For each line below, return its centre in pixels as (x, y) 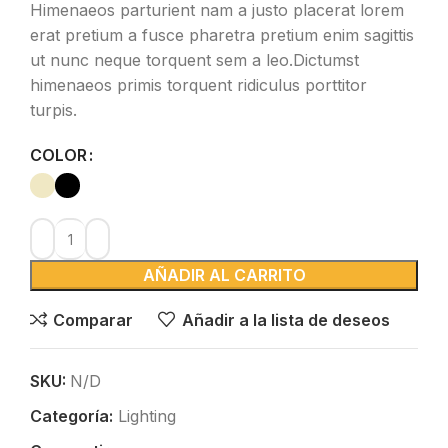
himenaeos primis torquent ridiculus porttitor (198, 85)
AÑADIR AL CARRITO (224, 275)
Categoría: (71, 416)
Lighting (147, 416)
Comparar (93, 319)
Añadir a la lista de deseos (285, 319)
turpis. (53, 110)
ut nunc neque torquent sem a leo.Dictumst (194, 60)
